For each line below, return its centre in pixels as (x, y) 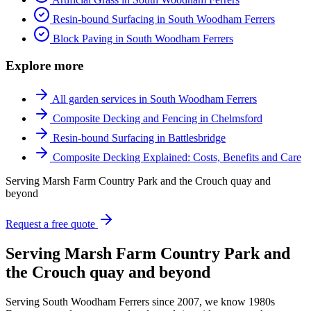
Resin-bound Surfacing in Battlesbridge (139, 138)
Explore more (44, 65)
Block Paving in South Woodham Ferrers (143, 38)
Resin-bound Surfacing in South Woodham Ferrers (164, 19)
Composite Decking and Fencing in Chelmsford (158, 119)
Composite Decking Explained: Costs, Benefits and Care (177, 158)
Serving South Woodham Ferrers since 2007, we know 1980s (140, 302)
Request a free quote (50, 224)
